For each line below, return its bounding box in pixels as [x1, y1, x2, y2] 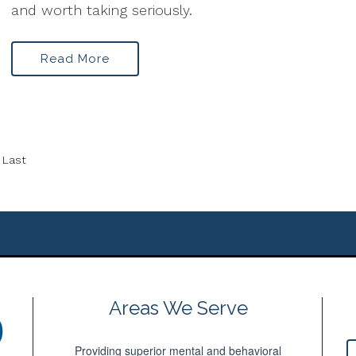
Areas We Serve [108, 296, 248, 319]
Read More [41, 52, 110, 66]
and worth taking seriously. [11, 2, 192, 18]
